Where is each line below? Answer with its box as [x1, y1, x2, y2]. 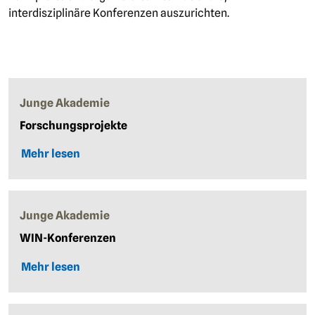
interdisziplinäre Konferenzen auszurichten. [8, 6, 229, 20]
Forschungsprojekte [20, 118, 127, 132]
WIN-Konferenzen [20, 231, 116, 245]
